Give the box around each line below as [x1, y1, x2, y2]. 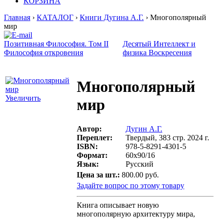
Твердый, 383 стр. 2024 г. [126, 133, 209, 142]
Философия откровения [4, 48, 83, 57]
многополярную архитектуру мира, [77, 210, 195, 218]
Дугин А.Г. [126, 124, 162, 133]
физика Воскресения [123, 48, 192, 57]
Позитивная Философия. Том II [4, 40, 109, 48]
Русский [126, 159, 153, 168]
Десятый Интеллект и [123, 40, 196, 48]
